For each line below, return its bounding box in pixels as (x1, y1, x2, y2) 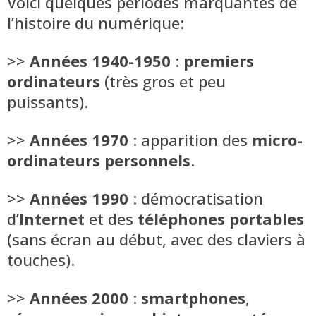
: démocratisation (128, 187, 263, 209)
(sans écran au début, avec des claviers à (7, 228, 305, 250)
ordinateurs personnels (7, 149, 190, 171)
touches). (7, 248, 75, 270)
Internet (19, 207, 85, 229)
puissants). (7, 90, 88, 112)
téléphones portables (138, 207, 304, 229)
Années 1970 (30, 128, 128, 150)
